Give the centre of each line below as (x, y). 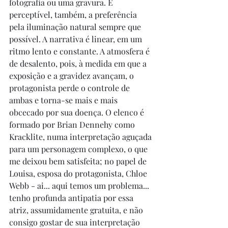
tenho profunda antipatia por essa (72, 198)
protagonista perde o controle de (70, 88)
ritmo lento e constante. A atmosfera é (80, 51)
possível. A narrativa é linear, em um (77, 39)
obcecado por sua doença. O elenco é (78, 112)
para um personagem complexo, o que (79, 149)
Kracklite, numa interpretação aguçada (81, 137)
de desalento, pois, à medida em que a (79, 63)
